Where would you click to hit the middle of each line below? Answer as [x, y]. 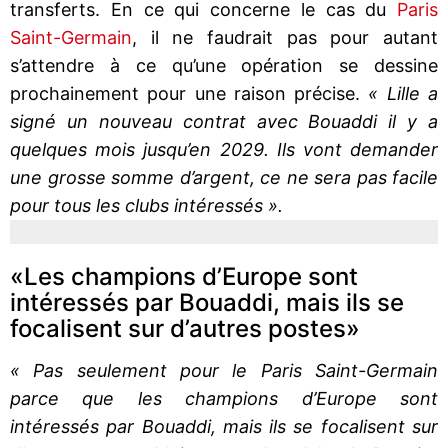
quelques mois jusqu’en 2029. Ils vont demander [224, 149]
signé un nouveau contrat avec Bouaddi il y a [224, 121]
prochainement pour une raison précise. [189, 93]
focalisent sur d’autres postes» [185, 328]
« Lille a [403, 93]
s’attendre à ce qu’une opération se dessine [224, 65]
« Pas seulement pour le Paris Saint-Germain [224, 370]
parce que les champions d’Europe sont [224, 398]
